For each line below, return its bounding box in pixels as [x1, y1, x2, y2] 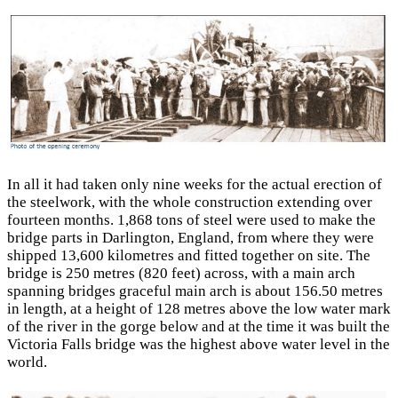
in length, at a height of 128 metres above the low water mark [7, 300, 391, 318]
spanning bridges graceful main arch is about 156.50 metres [7, 283, 383, 300]
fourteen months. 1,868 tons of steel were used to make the [7, 211, 376, 229]
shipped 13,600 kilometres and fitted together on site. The [7, 247, 370, 265]
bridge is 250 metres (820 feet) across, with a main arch [7, 265, 355, 283]
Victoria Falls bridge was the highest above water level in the [7, 336, 390, 354]
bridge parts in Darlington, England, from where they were [7, 229, 374, 247]
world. [7, 354, 47, 371]
